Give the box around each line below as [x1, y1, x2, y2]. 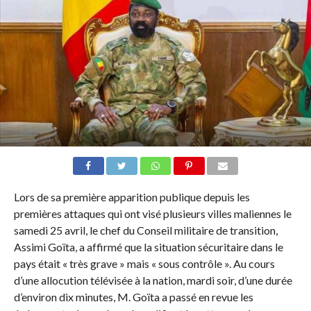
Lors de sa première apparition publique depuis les [13, 190, 250, 204]
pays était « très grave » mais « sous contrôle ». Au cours [13, 257, 275, 271]
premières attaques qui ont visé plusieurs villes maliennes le [13, 207, 292, 221]
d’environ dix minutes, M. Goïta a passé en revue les [13, 290, 253, 304]
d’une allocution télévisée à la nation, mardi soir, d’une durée [13, 274, 292, 287]
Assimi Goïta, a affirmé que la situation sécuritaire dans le [13, 240, 283, 254]
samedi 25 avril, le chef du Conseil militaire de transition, [13, 224, 278, 237]
